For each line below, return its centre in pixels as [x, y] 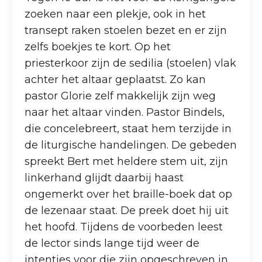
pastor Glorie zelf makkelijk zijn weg [120, 96]
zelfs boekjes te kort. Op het [98, 46]
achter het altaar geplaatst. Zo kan [116, 79]
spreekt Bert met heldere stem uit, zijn [127, 161]
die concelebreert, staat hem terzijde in [128, 128]
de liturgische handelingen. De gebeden [131, 145]
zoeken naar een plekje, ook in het [116, 14]
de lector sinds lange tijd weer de [112, 243]
